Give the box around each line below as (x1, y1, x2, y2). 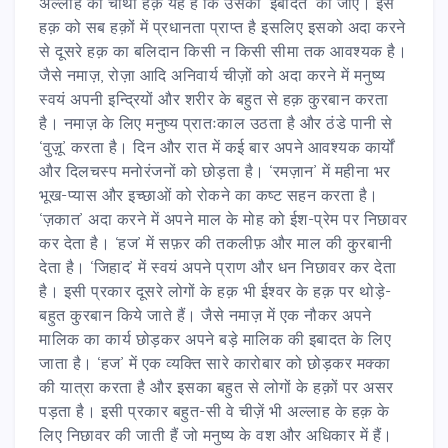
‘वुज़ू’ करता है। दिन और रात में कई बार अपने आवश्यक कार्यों (39, 136, 395, 157)
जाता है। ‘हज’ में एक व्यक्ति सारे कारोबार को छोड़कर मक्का (39, 352, 390, 373)
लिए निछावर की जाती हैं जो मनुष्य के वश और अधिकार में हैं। (39, 424, 393, 445)
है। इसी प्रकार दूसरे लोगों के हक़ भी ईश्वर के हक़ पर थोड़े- (39, 280, 392, 301)
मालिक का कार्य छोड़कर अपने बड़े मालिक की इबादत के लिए (39, 328, 391, 349)
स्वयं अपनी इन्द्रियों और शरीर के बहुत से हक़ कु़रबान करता (39, 88, 388, 109)
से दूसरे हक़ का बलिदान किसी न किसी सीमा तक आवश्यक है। (39, 40, 407, 61)
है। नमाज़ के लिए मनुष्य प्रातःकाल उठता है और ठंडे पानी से (39, 112, 393, 133)
